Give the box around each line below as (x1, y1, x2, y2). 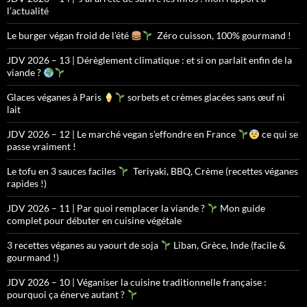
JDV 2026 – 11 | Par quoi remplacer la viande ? (7, 202, 207, 214)
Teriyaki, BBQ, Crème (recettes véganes (128, 165, 298, 177)
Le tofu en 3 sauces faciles (7, 165, 118, 177)
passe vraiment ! (7, 140, 76, 153)
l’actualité (7, 5, 49, 17)
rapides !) (7, 177, 47, 190)
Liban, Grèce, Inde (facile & (171, 239, 286, 251)
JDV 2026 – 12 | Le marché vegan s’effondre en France (7, 128, 238, 140)
